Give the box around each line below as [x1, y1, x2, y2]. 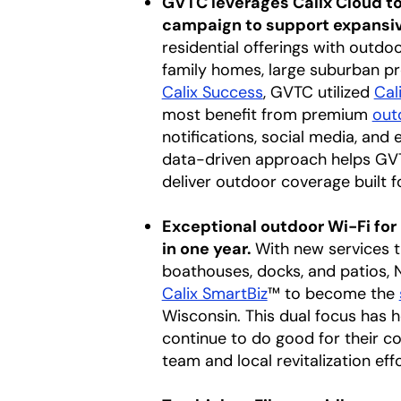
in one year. [161, 238, 255, 260]
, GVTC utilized [262, 81, 374, 103]
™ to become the [267, 283, 399, 304]
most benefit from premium [161, 104, 372, 125]
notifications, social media [161, 126, 354, 148]
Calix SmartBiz [161, 283, 268, 304]
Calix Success [161, 81, 263, 103]
